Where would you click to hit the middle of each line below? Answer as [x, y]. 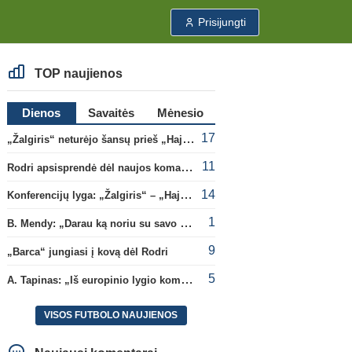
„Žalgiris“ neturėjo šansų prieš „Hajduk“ [188, 138]
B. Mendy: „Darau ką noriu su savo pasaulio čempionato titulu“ [186, 223]
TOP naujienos [77, 73]
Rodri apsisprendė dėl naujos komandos [187, 167]
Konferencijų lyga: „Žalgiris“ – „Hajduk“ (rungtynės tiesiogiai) [186, 195]
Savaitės [111, 113]
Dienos [42, 113]
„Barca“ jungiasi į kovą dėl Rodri [87, 251]
